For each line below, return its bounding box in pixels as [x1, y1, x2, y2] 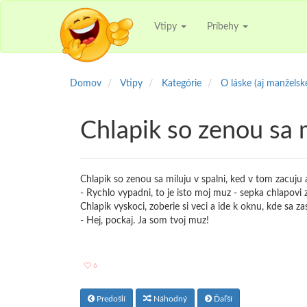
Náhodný [151, 295, 187, 303]
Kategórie [162, 79, 201, 88]
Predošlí [95, 295, 125, 303]
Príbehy [207, 21, 242, 32]
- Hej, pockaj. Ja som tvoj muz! [80, 216, 209, 225]
